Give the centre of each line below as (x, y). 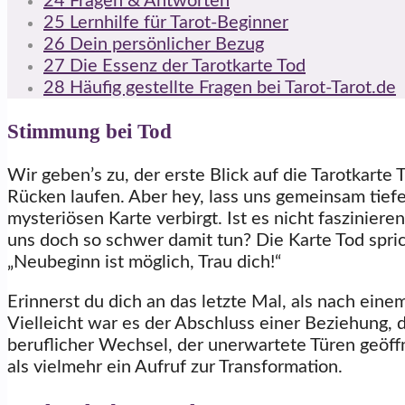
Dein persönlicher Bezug (165, 44)
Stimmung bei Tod (89, 131)
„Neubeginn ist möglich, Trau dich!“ (144, 263)
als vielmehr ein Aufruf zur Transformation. (175, 367)
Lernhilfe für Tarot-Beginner (177, 22)
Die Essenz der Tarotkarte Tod (185, 66)
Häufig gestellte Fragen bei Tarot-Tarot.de (231, 87)
